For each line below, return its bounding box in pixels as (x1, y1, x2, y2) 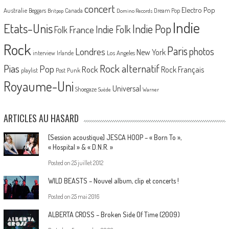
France (68, 23, 94, 36)
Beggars (28, 7, 46, 14)
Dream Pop (153, 7, 180, 14)
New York (136, 47, 166, 57)
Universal (112, 83, 141, 94)
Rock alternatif (99, 62, 159, 75)
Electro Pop (181, 5, 215, 14)
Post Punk (55, 66, 80, 74)
